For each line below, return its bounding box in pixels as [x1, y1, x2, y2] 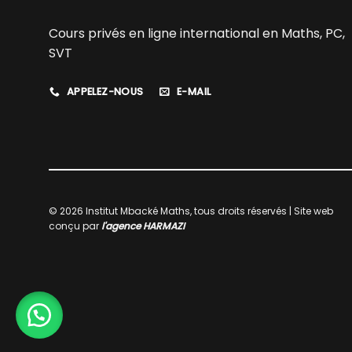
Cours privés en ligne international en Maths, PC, [49, 24, 345, 43]
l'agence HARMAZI [101, 218, 185, 233]
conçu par [49, 218, 101, 233]
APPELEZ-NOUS [66, 85, 144, 99]
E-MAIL [177, 85, 211, 99]
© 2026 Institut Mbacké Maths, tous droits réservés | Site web [49, 203, 333, 218]
